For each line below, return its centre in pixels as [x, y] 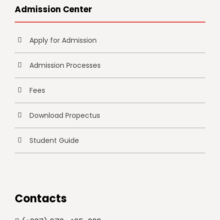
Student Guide [54, 140]
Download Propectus [65, 115]
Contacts [41, 199]
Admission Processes [65, 65]
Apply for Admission [63, 40]
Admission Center [54, 9]
